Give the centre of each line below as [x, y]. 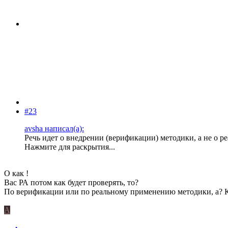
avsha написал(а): [54, 128]
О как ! [16, 173]
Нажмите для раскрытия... [70, 147]
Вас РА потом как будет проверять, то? [71, 182]
